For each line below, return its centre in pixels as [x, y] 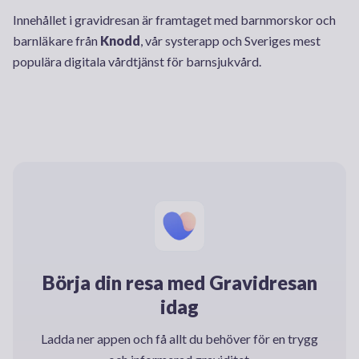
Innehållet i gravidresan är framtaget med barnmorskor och [174, 19]
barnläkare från [55, 40]
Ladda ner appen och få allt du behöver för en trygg [179, 338]
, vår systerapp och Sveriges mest [230, 40]
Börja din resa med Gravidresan [179, 282]
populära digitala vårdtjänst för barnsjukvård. [137, 61]
